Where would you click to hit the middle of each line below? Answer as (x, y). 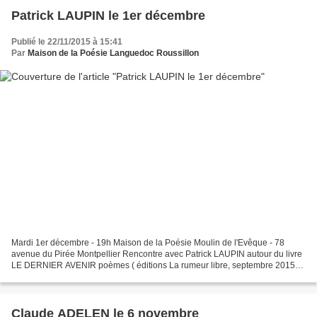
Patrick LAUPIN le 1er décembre (108, 16)
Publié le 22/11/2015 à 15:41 (67, 42)
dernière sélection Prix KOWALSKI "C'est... (93, 276)
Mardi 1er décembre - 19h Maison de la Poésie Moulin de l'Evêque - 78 (148, 242)
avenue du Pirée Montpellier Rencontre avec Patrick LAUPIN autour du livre (157, 254)
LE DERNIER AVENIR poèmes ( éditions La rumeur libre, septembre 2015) (155, 265)
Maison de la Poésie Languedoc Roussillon (113, 53)
